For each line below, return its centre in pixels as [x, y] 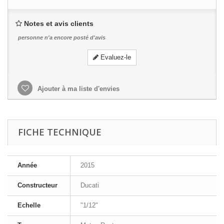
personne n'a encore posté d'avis [62, 37]
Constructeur [37, 185]
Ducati [90, 185]
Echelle [29, 205]
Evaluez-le [115, 57]
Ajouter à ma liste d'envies [77, 89]
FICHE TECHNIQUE [60, 132]
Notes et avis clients [59, 23]
